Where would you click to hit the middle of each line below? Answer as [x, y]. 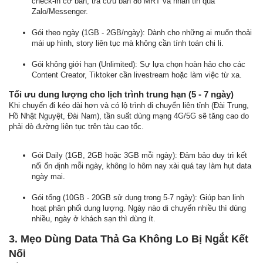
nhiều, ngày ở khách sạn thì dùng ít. [94, 219]
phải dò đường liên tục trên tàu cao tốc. [76, 127]
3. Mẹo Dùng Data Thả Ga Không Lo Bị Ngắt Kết [129, 239]
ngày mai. [48, 176]
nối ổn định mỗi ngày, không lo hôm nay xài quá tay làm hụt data [141, 166]
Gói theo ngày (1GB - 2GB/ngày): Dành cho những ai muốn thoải [142, 33]
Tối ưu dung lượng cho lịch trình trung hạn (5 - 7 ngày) [121, 94]
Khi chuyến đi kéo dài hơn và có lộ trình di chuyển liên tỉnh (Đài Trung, [129, 105]
